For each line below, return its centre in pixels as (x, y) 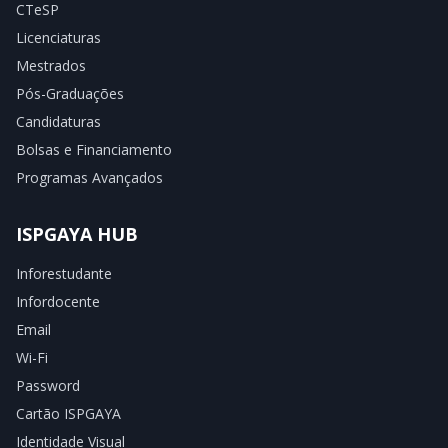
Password (48, 385)
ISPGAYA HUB (77, 233)
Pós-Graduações (70, 93)
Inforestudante (64, 273)
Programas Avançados (89, 177)
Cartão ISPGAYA (68, 413)
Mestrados (51, 65)
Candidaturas (58, 121)
